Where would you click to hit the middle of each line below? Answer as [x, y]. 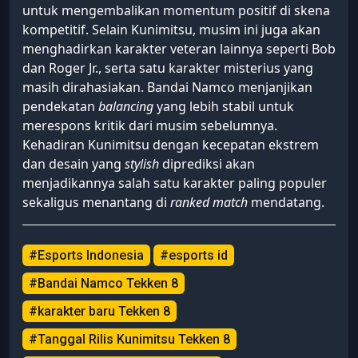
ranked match [209, 202]
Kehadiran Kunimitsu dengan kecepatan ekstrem [171, 144]
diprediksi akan [207, 163]
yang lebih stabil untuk [224, 106]
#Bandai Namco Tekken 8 [103, 283]
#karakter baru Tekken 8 [99, 311]
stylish [142, 163]
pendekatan [60, 106]
